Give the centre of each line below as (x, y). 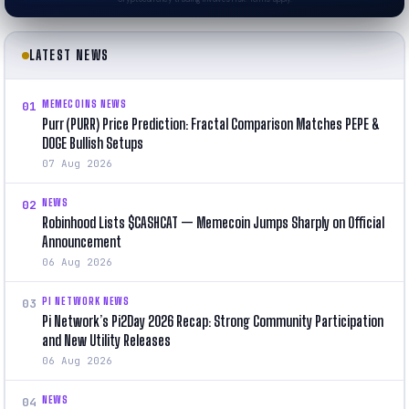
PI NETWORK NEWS (86, 300)
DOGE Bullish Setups (93, 142)
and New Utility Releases (106, 340)
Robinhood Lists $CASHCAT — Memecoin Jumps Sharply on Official (213, 222)
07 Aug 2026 (77, 163)
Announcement (82, 241)
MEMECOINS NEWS (85, 103)
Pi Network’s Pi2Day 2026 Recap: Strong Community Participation (213, 320)
